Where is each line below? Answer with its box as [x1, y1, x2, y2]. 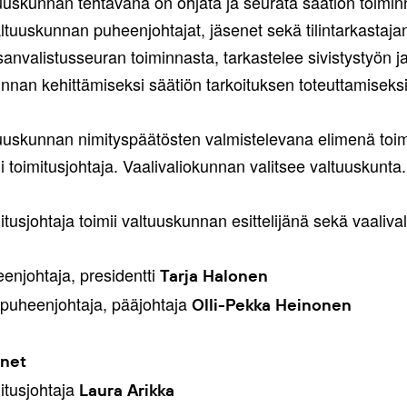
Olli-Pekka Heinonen [191, 294, 352, 315]
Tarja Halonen [159, 265, 268, 286]
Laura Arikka [78, 380, 174, 401]
